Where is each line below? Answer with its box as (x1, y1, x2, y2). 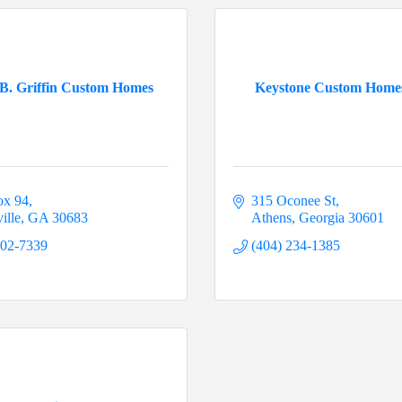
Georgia (299, 210, 345, 226)
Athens (251, 210, 292, 226)
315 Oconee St (251, 193, 336, 209)
